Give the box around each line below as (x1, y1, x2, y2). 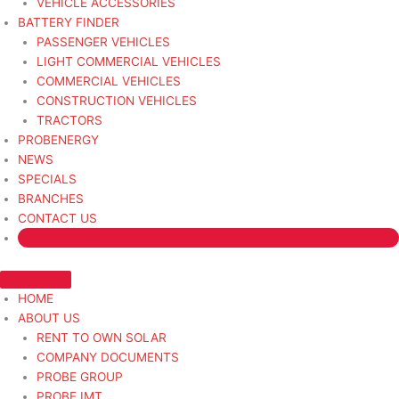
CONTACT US (18, 211, 97, 226)
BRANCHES (18, 191, 84, 207)
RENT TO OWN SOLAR (36, 330, 167, 346)
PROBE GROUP (36, 370, 123, 385)
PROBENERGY (18, 133, 99, 148)
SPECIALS (18, 172, 77, 187)
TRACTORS (36, 113, 102, 128)
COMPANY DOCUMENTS (36, 350, 179, 365)
